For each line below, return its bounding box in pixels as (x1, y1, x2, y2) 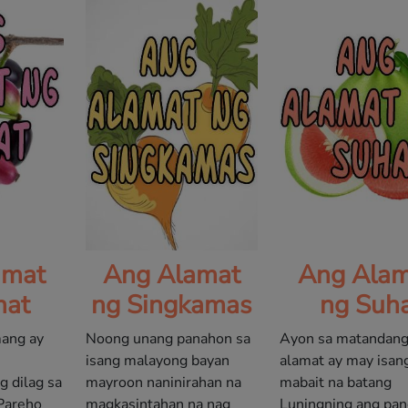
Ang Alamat (102, 258, 240, 293)
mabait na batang (280, 372, 393, 393)
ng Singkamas (91, 288, 252, 323)
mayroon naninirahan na (85, 372, 241, 393)
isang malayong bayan (85, 351, 229, 372)
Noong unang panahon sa (85, 329, 250, 350)
